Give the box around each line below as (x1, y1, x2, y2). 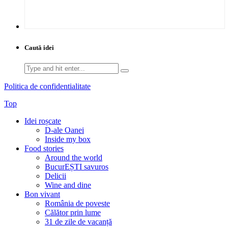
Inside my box (45, 134, 91, 144)
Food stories (24, 144, 64, 153)
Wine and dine (45, 180, 91, 189)
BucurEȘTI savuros (45, 162, 108, 171)
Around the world (45, 153, 102, 162)
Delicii (45, 171, 66, 180)
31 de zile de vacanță (45, 217, 112, 226)
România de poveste (45, 198, 110, 208)
